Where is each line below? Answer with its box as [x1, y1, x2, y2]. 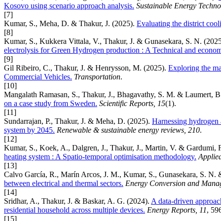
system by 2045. [4, 125, 55, 134]
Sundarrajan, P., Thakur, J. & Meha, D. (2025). [4, 116, 152, 125]
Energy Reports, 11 [147, 205, 207, 214]
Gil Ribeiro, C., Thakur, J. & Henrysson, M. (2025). [4, 63, 168, 72]
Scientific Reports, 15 [99, 99, 165, 108]
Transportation [74, 72, 120, 81]
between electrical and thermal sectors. [4, 179, 123, 187]
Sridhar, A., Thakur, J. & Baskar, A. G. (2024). [4, 196, 151, 205]
